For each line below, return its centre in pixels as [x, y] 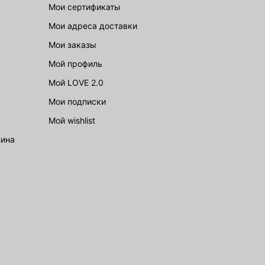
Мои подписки [81, 101]
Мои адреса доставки [96, 26]
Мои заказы [76, 45]
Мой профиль [79, 64]
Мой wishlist [75, 120]
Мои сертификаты [88, 7]
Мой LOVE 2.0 [80, 83]
